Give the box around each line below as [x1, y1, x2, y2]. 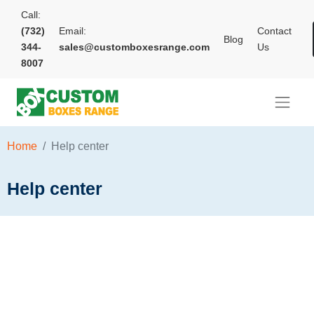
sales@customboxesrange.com [59, 41, 210, 53]
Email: [59, 25, 86, 36]
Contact [257, 25, 292, 36]
